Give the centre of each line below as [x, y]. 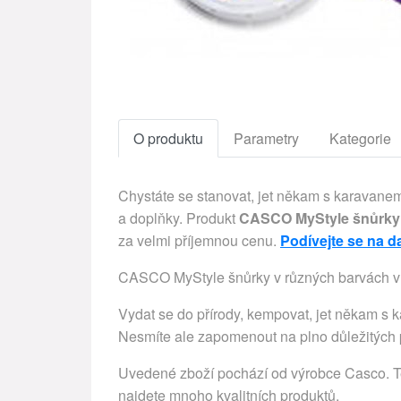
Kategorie [360, 138]
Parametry [266, 138]
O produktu [168, 138]
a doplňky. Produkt [179, 218]
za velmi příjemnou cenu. [199, 240]
